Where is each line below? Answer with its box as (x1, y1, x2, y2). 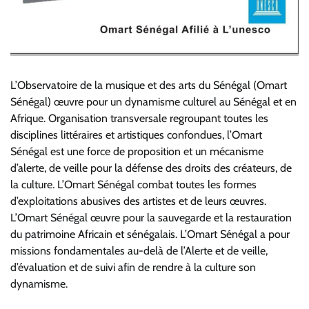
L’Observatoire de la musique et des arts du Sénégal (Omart (10, 79, 287, 92)
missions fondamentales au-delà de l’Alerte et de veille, (10, 244, 268, 258)
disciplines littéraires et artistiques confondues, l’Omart (10, 128, 262, 142)
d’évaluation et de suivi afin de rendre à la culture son (10, 261, 256, 275)
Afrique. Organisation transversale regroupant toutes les (10, 112, 268, 126)
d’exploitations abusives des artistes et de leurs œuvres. (10, 195, 266, 208)
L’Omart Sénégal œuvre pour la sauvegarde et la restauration (10, 211, 292, 225)
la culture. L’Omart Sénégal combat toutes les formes (10, 178, 257, 192)
